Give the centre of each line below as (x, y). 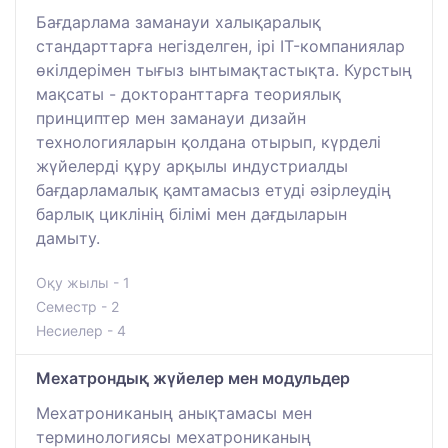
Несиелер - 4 (81, 331)
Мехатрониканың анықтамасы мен (174, 413)
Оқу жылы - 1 (83, 283)
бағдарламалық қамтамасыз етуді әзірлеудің (213, 190)
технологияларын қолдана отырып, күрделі (208, 142)
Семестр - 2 (77, 307)
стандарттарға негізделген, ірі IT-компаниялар (220, 46)
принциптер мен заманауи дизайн (171, 118)
